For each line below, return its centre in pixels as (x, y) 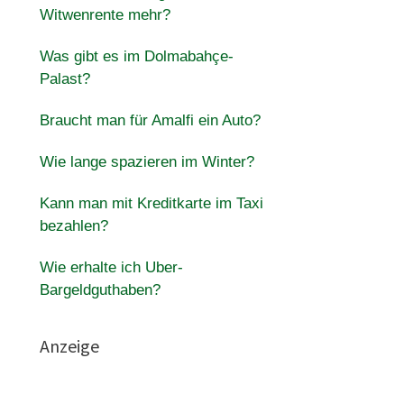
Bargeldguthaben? (100, 290)
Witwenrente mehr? (105, 15)
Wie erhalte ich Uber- (111, 267)
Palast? (64, 79)
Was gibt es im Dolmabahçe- (136, 56)
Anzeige (69, 346)
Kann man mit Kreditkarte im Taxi (151, 203)
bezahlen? (73, 226)
